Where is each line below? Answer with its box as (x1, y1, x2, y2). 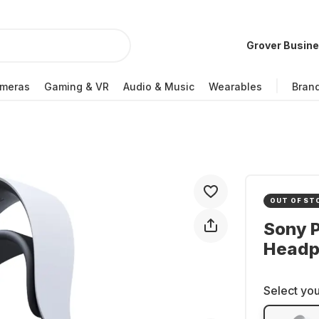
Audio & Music (123, 80, 194, 93)
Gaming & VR (44, 80, 109, 93)
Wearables (209, 80, 262, 93)
